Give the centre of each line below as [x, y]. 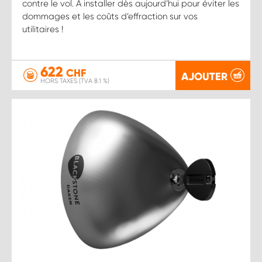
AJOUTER [204, 76]
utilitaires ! [43, 29]
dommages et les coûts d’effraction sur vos [110, 16]
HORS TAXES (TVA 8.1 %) [75, 81]
